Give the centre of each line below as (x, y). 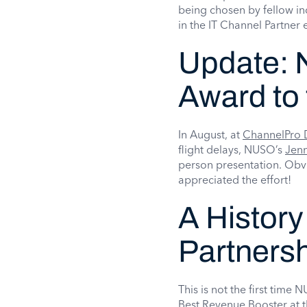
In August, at (210, 134)
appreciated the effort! (235, 180)
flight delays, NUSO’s (232, 149)
